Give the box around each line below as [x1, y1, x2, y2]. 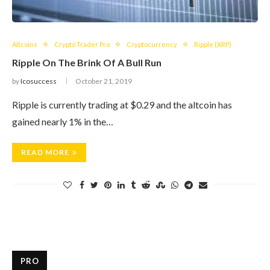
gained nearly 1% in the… [12, 116, 113, 127]
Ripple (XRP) [194, 40, 231, 48]
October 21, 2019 [75, 77, 132, 86]
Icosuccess [20, 77, 57, 86]
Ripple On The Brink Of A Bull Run [12, 57, 162, 68]
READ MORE [21, 148, 69, 157]
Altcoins [12, 40, 37, 48]
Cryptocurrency [127, 40, 177, 48]
